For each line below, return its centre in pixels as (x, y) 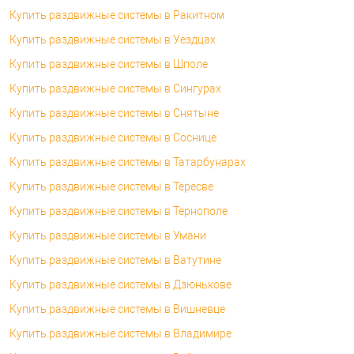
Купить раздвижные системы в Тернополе (119, 211)
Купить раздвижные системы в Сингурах (115, 88)
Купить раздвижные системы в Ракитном (117, 15)
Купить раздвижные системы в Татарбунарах (128, 162)
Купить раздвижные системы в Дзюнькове (121, 284)
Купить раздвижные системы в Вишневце (117, 309)
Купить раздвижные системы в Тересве (111, 186)
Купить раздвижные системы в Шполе (109, 64)
